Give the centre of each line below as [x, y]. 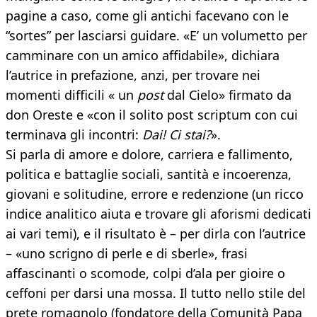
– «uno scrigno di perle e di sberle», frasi [127, 254]
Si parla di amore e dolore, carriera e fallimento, [149, 155]
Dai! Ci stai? [177, 135]
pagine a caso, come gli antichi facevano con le [147, 16]
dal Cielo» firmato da [229, 95]
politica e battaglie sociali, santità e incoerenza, [149, 174]
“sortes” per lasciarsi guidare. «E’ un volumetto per [156, 36]
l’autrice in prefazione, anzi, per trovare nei [133, 75]
